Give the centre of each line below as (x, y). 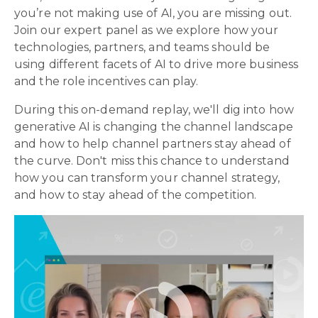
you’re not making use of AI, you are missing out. (153, 13)
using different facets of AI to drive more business (157, 64)
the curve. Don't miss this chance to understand (152, 161)
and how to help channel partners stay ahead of (153, 144)
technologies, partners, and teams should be (142, 47)
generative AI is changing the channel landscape (154, 127)
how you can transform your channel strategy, (147, 178)
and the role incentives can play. (106, 81)
